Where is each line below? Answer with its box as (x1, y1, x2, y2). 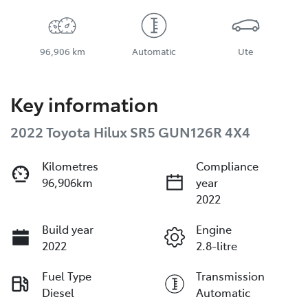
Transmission (196, 267, 265, 283)
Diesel (42, 284, 74, 300)
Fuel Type (42, 267, 91, 283)
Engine (196, 221, 232, 236)
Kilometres (42, 157, 98, 173)
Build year (42, 221, 93, 236)
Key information (10, 89, 158, 117)
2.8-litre (196, 237, 237, 253)
